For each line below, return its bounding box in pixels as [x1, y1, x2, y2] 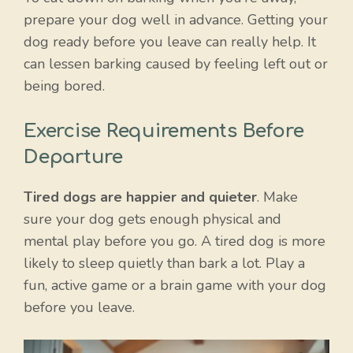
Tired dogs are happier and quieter [24, 187, 257, 206]
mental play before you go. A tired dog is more [24, 231, 325, 251]
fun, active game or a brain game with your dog [24, 275, 326, 295]
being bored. [24, 76, 105, 95]
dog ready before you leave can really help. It [24, 32, 316, 51]
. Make [257, 187, 298, 206]
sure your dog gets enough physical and [24, 209, 281, 229]
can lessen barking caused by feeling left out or [24, 54, 328, 73]
